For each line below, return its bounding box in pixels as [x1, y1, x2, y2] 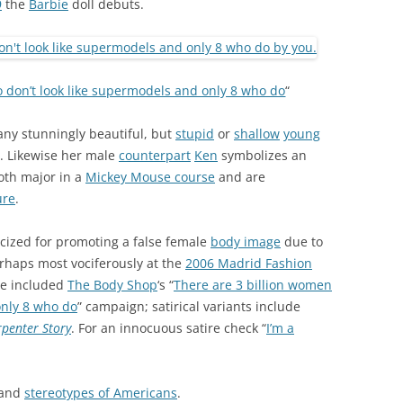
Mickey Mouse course [85, 167, 215, 185]
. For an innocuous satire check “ [71, 318, 266, 336]
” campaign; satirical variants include [77, 297, 300, 315]
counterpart [119, 146, 191, 164]
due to [281, 232, 323, 250]
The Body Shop [67, 275, 157, 293]
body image [210, 232, 281, 250]
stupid [175, 124, 214, 142]
